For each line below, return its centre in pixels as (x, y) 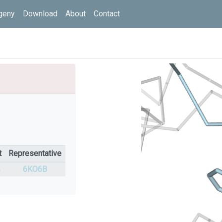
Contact (107, 14)
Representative (35, 154)
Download (40, 14)
